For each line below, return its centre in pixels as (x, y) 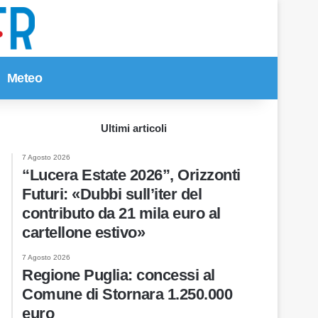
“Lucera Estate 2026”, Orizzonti (131, 175)
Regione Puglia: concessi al (119, 275)
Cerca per (93, 78)
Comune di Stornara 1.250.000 (127, 294)
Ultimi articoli (134, 128)
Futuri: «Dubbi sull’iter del (112, 194)
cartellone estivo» (84, 232)
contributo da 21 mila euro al (121, 213)
